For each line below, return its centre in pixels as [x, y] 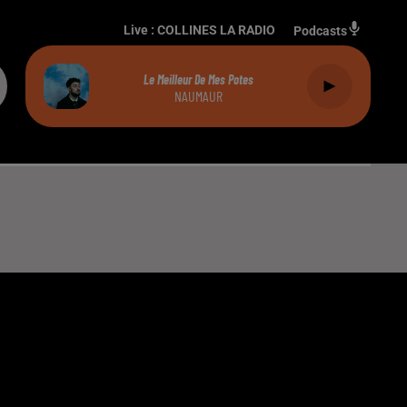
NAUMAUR [198, 95]
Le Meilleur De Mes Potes [198, 79]
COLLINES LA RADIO [216, 30]
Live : [140, 30]
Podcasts [320, 31]
